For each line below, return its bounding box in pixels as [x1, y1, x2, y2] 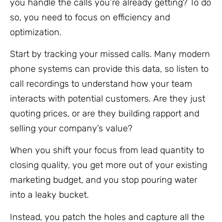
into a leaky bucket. [10, 189, 91, 201]
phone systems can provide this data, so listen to [10, 63, 209, 75]
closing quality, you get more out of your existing [10, 160, 207, 171]
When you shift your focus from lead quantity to [10, 145, 204, 156]
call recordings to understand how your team [10, 78, 192, 90]
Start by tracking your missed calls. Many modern [10, 49, 210, 60]
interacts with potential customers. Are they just [10, 93, 205, 105]
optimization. [10, 26, 61, 38]
